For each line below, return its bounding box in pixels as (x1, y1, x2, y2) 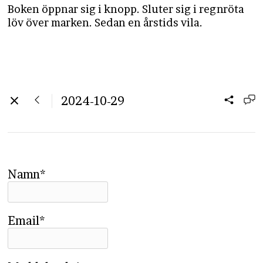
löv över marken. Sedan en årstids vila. (8, 16, 203, 29)
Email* (8, 214, 46, 228)
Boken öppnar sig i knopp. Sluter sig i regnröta (8, 3, 245, 15)
